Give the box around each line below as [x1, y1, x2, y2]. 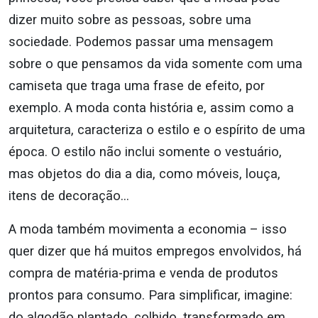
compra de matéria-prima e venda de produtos [9, 265, 278, 281]
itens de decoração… [9, 188, 129, 204]
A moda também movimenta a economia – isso [9, 221, 287, 237]
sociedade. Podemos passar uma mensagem [9, 34, 273, 50]
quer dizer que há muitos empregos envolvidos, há [9, 243, 302, 259]
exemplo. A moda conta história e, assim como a [9, 100, 294, 116]
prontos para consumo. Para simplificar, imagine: [9, 287, 292, 303]
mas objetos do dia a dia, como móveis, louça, [9, 166, 280, 182]
